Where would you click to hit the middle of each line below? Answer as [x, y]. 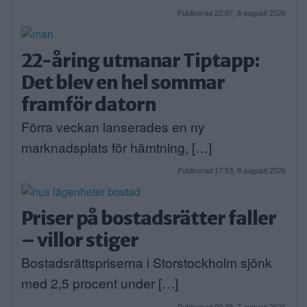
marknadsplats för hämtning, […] [116, 147]
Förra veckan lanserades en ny [113, 127]
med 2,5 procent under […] [100, 283]
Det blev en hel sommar [123, 83]
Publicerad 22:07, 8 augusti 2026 [232, 13]
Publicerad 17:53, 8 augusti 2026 [232, 171]
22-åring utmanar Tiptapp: [140, 61]
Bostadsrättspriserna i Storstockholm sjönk [147, 262]
